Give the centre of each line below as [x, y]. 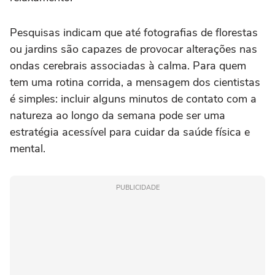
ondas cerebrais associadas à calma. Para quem [128, 66]
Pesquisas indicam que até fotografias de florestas [134, 33]
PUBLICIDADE [137, 188]
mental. [28, 149]
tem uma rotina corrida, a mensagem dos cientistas [135, 83]
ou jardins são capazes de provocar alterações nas [134, 49]
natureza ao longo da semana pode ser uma [118, 116]
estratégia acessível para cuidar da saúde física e [130, 132]
